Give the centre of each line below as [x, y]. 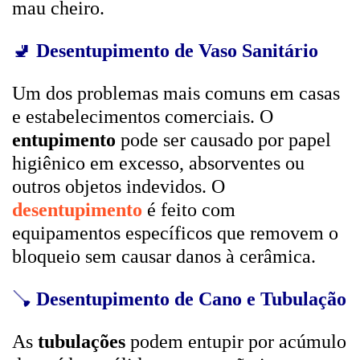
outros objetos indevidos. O [119, 186]
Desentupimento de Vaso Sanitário [177, 51]
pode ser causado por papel [223, 140]
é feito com [189, 210]
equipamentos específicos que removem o [175, 233]
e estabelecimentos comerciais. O [143, 117]
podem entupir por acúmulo [236, 342]
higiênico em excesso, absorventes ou [158, 163]
